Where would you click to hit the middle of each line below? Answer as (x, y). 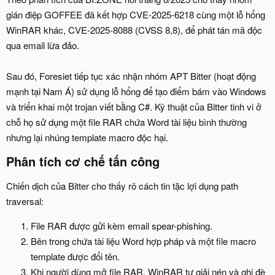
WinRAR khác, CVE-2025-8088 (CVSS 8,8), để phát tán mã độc (134, 29)
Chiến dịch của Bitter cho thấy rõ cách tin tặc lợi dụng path (122, 185)
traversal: (25, 201)
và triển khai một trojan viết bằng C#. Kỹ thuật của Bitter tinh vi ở (134, 106)
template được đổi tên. (75, 256)
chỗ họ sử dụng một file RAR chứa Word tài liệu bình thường (126, 122)
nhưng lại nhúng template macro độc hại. (87, 137)
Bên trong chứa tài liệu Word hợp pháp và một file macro (143, 241)
